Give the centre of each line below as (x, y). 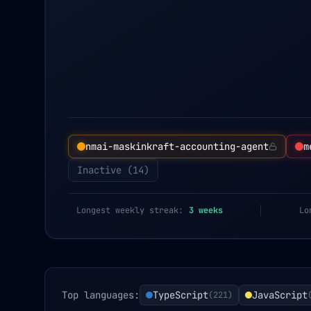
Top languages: (101, 295)
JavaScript (280, 295)
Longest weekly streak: (130, 210)
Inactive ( (105, 170)
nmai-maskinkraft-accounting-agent (177, 146)
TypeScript (180, 295)
